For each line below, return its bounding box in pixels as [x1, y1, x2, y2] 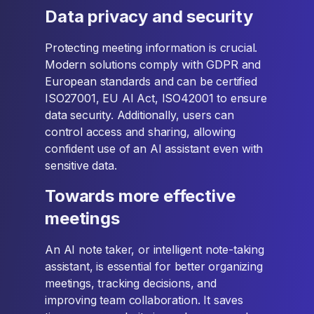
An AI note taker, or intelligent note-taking [45, 243, 264, 257]
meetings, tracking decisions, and [45, 276, 217, 290]
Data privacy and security [45, 6, 253, 27]
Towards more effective [45, 186, 235, 206]
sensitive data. [45, 158, 117, 172]
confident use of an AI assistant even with [45, 142, 264, 156]
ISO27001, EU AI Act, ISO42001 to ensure [45, 91, 267, 105]
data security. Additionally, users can [45, 108, 234, 122]
